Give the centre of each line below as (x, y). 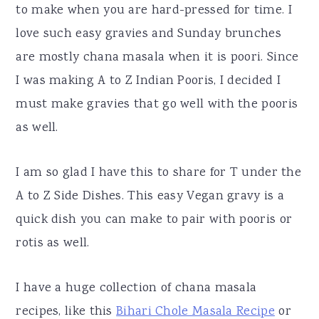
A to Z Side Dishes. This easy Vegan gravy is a (150, 196)
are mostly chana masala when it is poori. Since (157, 57)
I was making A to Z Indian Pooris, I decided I (148, 81)
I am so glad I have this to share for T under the (159, 173)
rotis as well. (53, 243)
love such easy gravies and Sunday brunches (148, 34)
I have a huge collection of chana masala (136, 288)
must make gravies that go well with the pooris (157, 104)
